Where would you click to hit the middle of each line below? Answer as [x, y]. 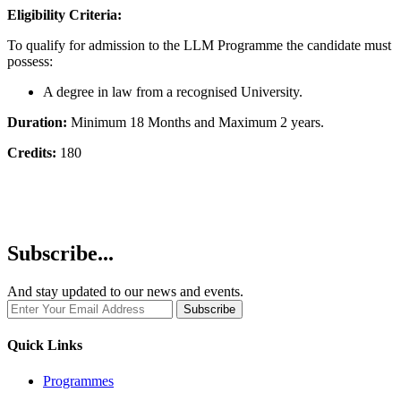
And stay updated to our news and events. [125, 292]
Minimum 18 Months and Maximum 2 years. [196, 123]
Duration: [37, 123]
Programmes [78, 380]
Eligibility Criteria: [64, 15]
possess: [30, 62]
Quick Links [45, 346]
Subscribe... [60, 254]
